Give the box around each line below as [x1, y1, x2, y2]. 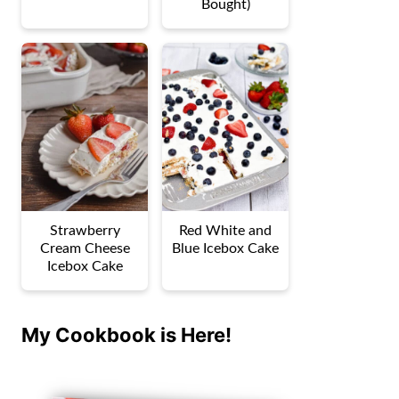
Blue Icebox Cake [172, 240, 279, 256]
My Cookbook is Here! [21, 322, 232, 346]
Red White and [179, 223, 272, 238]
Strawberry [49, 223, 120, 238]
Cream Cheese [39, 240, 130, 256]
